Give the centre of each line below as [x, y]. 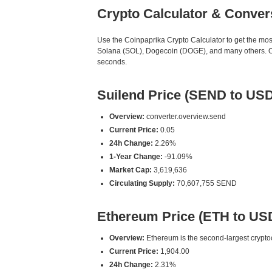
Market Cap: [131, 170]
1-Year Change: [136, 157]
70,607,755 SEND [206, 183]
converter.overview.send [185, 117]
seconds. [112, 62]
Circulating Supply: [142, 183]
